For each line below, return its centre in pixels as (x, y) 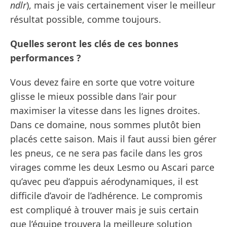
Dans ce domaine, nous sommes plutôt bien (105, 125)
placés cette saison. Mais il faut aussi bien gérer (113, 139)
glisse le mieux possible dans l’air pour (93, 97)
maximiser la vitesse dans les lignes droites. (105, 111)
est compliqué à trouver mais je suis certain (104, 210)
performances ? (46, 58)
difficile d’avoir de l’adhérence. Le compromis (106, 196)
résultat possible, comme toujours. (86, 20)
